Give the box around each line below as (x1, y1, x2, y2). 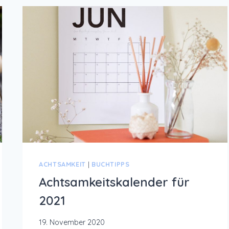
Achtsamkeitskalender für (39, 174, 190, 190)
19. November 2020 (39, 218, 105, 227)
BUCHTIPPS (91, 160, 130, 169)
